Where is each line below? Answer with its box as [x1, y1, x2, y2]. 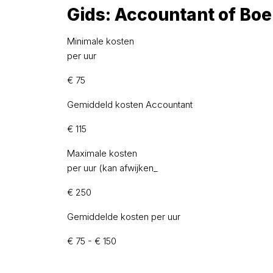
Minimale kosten [67, 35, 134, 48]
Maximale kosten [67, 147, 137, 160]
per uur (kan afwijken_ [67, 162, 158, 174]
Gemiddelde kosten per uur [67, 211, 180, 223]
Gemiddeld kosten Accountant [67, 99, 193, 111]
